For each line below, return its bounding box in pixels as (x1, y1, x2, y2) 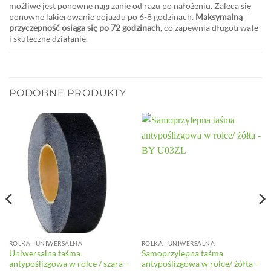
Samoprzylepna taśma (141, 248, 223, 258)
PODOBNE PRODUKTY (9, 87, 126, 99)
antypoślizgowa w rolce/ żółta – (141, 258, 260, 269)
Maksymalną (195, 11, 243, 22)
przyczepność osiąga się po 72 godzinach (9, 22, 160, 33)
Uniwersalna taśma (8, 248, 80, 258)
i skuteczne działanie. (9, 33, 88, 44)
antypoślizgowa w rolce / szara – (8, 258, 129, 269)
